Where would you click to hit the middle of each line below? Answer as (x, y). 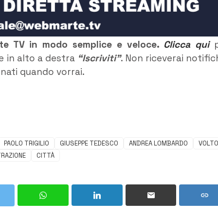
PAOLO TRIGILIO (27, 144)
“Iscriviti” (99, 58)
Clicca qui (187, 44)
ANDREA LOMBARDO (158, 144)
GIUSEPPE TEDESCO (89, 144)
